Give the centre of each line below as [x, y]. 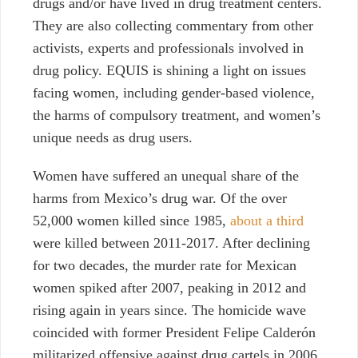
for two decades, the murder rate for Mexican [165, 266]
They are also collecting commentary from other [173, 26]
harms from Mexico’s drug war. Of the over [160, 199]
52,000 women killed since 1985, [131, 221]
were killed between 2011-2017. [126, 243]
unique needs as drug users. [113, 138]
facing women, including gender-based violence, [174, 93]
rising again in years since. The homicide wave [169, 310]
